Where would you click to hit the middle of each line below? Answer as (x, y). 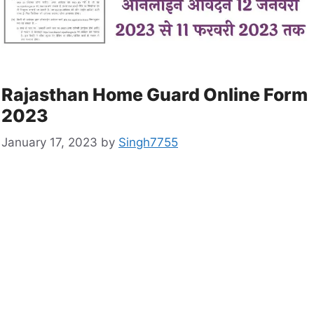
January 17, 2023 (49, 143)
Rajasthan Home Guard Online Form (155, 94)
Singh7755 (148, 143)
